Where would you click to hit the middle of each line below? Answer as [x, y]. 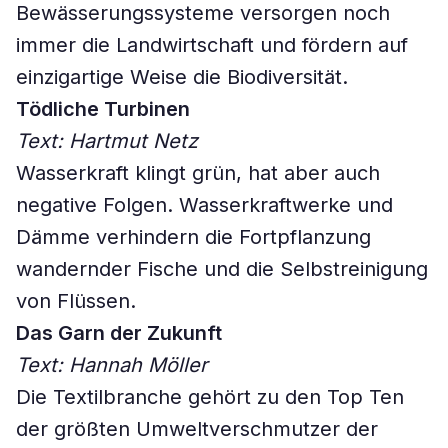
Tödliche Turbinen [103, 109]
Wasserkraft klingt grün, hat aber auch [198, 173]
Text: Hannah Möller [112, 365]
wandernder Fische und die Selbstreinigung [222, 269]
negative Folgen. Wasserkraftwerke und [204, 205]
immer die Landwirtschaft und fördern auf [212, 45]
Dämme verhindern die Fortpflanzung [193, 237]
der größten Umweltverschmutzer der [197, 429]
